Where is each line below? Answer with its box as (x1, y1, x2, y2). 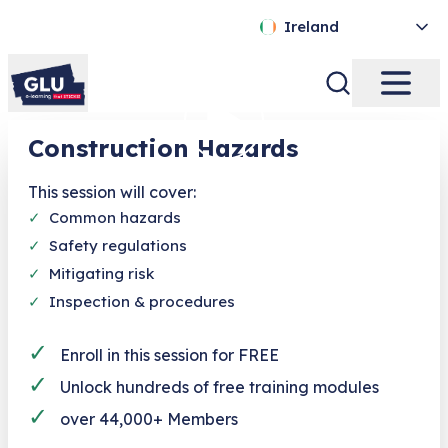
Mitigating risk (49, 263, 154, 283)
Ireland (284, 17, 339, 36)
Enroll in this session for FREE (60, 344, 279, 365)
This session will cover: (28, 181, 196, 202)
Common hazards (49, 207, 181, 227)
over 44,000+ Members (60, 408, 238, 429)
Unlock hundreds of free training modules (60, 376, 379, 397)
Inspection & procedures (49, 291, 235, 311)
